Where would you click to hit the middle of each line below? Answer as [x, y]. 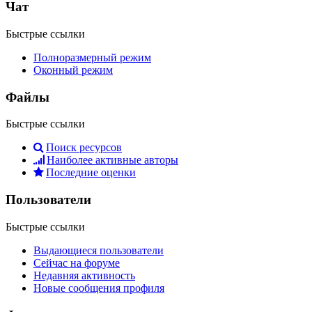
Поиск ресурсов [84, 148]
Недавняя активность [84, 275]
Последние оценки [91, 173]
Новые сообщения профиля [99, 288]
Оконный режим [73, 70]
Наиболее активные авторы [112, 160]
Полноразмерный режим [92, 57]
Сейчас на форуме [77, 263]
